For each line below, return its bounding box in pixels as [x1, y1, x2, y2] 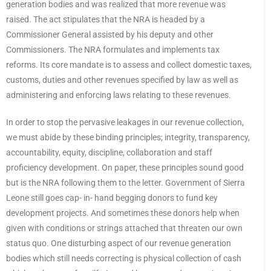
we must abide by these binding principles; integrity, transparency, [6, 132, 250, 142]
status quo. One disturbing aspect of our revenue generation [6, 238, 231, 248]
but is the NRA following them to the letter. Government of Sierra [6, 177, 245, 188]
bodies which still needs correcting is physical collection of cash [6, 253, 241, 263]
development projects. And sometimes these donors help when [6, 207, 240, 218]
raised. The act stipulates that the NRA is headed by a [6, 14, 205, 24]
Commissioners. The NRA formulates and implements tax [6, 44, 220, 54]
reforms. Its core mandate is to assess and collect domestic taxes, [6, 59, 252, 70]
